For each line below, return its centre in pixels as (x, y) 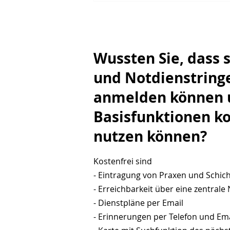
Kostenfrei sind (123, 161)
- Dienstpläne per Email (138, 203)
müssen (124, 17)
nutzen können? (150, 137)
